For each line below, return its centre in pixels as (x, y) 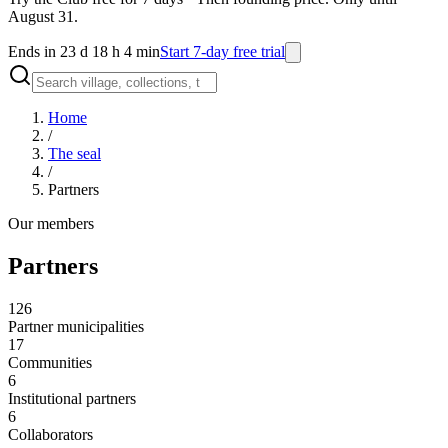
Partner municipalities (76, 326)
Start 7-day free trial (222, 51)
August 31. (43, 16)
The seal (74, 153)
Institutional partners (72, 398)
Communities (50, 362)
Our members (51, 223)
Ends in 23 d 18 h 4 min (84, 51)
